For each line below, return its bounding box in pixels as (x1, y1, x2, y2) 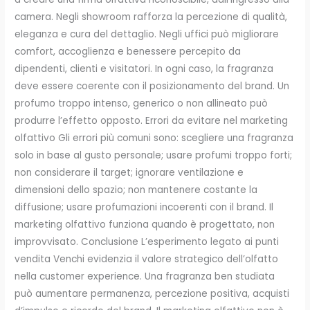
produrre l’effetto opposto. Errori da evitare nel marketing (15, 114, 289, 128)
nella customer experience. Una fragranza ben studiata (15, 270, 275, 284)
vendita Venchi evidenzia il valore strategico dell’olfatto (15, 253, 279, 266)
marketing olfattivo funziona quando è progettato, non (15, 218, 275, 232)
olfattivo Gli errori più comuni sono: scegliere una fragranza (15, 131, 294, 145)
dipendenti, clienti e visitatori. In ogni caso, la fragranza (15, 62, 274, 76)
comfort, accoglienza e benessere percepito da (15, 45, 241, 59)
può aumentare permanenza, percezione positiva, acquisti (15, 287, 290, 301)
